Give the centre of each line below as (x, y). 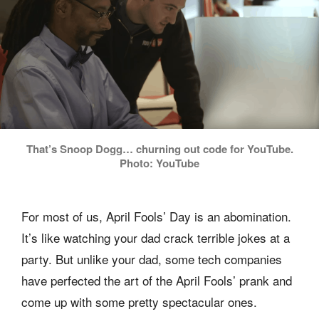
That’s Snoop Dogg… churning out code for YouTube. (159, 149)
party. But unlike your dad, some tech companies (152, 259)
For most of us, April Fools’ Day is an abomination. (156, 216)
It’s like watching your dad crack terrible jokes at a (156, 238)
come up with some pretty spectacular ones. (139, 302)
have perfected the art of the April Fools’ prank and (157, 281)
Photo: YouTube (159, 163)
